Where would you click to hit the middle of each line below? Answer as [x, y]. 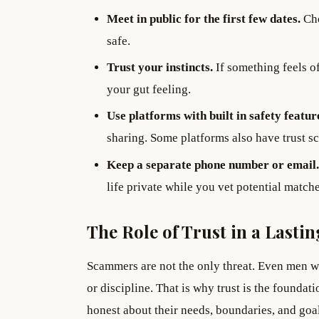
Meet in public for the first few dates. [204, 19]
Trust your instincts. [160, 68]
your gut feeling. [149, 90]
